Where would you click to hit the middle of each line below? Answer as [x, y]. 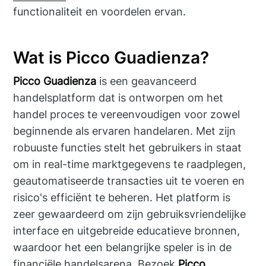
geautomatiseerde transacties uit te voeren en [129, 180]
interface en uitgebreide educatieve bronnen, [127, 230]
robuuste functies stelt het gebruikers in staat [128, 147]
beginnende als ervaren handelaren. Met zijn [125, 131]
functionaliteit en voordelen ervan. [100, 12]
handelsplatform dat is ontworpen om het [118, 97]
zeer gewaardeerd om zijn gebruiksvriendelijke [130, 214]
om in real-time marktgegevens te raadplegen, [130, 164]
